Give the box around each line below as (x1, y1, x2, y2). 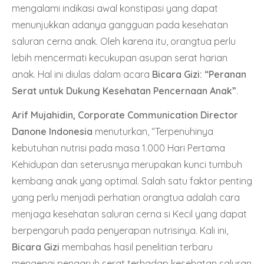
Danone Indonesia (12, 126, 95, 138)
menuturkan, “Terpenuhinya (95, 126, 213, 138)
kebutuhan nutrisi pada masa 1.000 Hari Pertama (12, 142, 225, 154)
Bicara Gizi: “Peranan (152, 68, 246, 81)
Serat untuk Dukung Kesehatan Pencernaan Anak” (12, 85, 236, 97)
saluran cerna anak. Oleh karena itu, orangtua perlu (12, 35, 236, 48)
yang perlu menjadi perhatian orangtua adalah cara (12, 192, 240, 204)
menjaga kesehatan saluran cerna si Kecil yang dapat (12, 208, 247, 220)
